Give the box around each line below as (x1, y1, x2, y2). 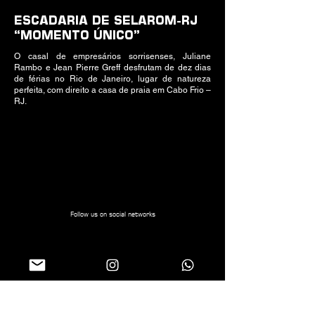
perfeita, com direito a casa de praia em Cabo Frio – (14, 85, 211, 95)
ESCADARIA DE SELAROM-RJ (14, 13, 198, 27)
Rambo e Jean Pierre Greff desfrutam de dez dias (14, 63, 211, 72)
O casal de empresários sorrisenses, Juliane (14, 51, 211, 61)
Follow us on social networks (70, 210, 155, 218)
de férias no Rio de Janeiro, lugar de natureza (14, 74, 211, 84)
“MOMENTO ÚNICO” (14, 27, 140, 42)
